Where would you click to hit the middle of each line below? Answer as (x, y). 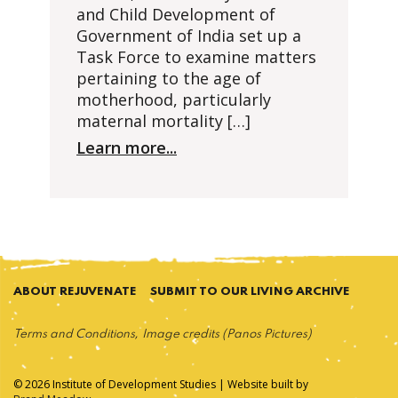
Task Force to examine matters (196, 57)
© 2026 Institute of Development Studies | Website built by (161, 384)
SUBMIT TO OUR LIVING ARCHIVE (250, 292)
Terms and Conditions (74, 334)
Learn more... (127, 147)
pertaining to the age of (169, 78)
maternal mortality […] (163, 121)
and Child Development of (176, 14)
